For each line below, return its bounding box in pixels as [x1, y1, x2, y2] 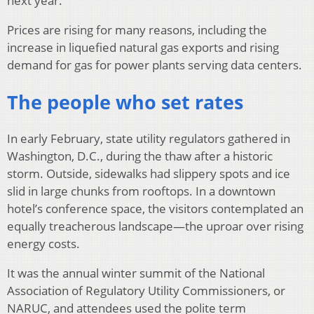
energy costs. [7, 235, 80, 252]
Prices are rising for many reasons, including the [7, 22, 267, 39]
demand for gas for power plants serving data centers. [7, 57, 302, 74]
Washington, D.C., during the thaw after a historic [7, 148, 273, 165]
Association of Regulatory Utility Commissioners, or [7, 282, 285, 299]
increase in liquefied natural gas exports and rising [7, 39, 279, 56]
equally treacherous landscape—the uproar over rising [7, 218, 303, 235]
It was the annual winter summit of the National [7, 265, 265, 282]
